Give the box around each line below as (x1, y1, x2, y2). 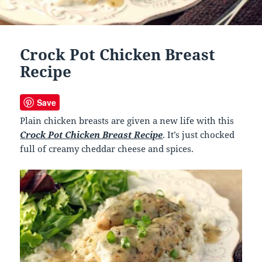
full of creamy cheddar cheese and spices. (20, 143, 194, 155)
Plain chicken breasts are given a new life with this (20, 115, 235, 127)
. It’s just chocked (163, 129, 235, 141)
